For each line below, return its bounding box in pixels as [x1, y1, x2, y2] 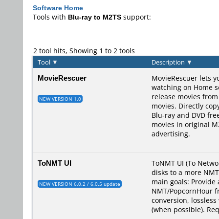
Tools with [33, 12, 68, 22]
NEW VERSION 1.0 [39, 95, 81, 102]
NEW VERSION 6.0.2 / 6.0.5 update [39, 180, 120, 187]
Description [152, 57, 186, 66]
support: [121, 12, 151, 22]
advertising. [152, 129, 190, 138]
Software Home [33, 3, 83, 12]
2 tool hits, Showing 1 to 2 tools [33, 45, 135, 55]
